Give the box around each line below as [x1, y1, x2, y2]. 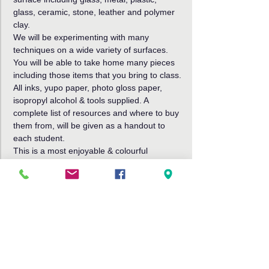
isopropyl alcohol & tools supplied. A [13, 95, 151, 105]
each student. [13, 133, 65, 143]
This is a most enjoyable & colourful [13, 146, 150, 156]
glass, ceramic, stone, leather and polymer [13, 7, 177, 17]
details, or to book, [13, 184, 83, 193]
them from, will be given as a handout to [13, 121, 168, 130]
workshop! [13, 159, 52, 168]
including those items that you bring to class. [13, 70, 181, 80]
